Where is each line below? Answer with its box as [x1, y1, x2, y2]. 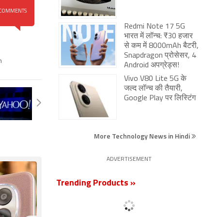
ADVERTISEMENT [106, 156, 152, 162]
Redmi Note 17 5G [124, 23, 185, 31]
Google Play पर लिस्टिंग [124, 94, 198, 102]
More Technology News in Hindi [94, 131, 191, 141]
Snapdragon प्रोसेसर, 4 [124, 52, 196, 60]
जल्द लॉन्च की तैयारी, [124, 85, 183, 93]
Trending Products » [56, 179, 136, 188]
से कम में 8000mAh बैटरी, [124, 42, 199, 50]
